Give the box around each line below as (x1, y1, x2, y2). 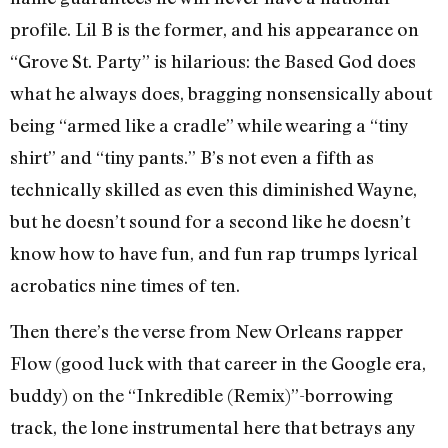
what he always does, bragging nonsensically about (10, 81, 432, 104)
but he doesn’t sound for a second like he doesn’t (10, 209, 410, 232)
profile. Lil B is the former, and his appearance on (10, 17, 419, 40)
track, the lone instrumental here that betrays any (10, 416, 415, 439)
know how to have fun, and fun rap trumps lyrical (10, 241, 418, 264)
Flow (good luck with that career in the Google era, (10, 352, 426, 375)
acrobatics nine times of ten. (10, 273, 240, 296)
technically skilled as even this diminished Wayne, (10, 177, 417, 200)
